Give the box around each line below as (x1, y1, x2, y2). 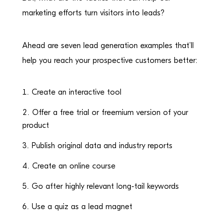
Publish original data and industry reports (31, 141, 172, 150)
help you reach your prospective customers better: (22, 56, 197, 65)
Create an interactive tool (31, 88, 121, 97)
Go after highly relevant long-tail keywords (31, 182, 179, 191)
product (22, 121, 49, 130)
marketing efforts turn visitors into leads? (22, 8, 165, 17)
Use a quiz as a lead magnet (31, 202, 132, 211)
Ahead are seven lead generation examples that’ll (22, 41, 194, 50)
